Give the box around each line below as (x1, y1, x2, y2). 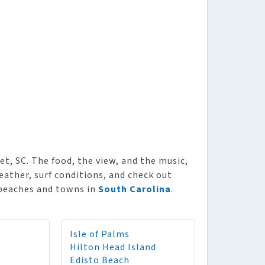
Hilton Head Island (70, 241, 156, 254)
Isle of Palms (70, 228, 130, 241)
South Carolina (98, 183, 171, 196)
